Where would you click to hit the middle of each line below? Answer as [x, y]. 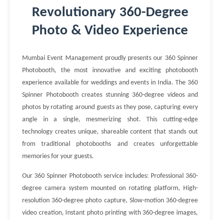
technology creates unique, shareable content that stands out [110, 132]
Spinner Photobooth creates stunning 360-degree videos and [110, 95]
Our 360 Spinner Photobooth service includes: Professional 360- [110, 176]
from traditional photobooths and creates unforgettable [110, 144]
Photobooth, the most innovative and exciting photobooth [110, 70]
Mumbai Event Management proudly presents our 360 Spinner [110, 58]
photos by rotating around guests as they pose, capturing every [110, 107]
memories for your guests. [58, 156]
